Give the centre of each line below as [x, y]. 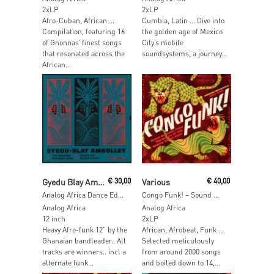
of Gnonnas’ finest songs [82, 42]
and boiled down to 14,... [181, 263]
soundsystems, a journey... [184, 53]
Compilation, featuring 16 [83, 31]
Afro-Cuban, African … [78, 20]
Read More [87, 176]
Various [156, 182]
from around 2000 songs [181, 252]
